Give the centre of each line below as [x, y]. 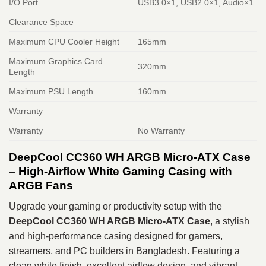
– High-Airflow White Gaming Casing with [121, 172]
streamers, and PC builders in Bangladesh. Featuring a [124, 251]
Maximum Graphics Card [56, 61]
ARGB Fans [41, 186]
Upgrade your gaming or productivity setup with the [115, 206]
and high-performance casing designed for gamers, [116, 236]
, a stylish [230, 221]
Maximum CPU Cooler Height [64, 42]
